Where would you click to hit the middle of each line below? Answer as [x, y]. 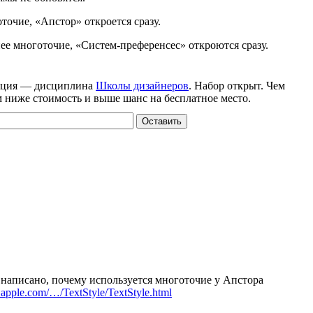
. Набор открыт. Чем [237, 86]
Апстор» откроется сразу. [101, 21]
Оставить [162, 121]
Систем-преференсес [131, 45]
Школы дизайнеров [142, 86]
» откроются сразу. [224, 45]
